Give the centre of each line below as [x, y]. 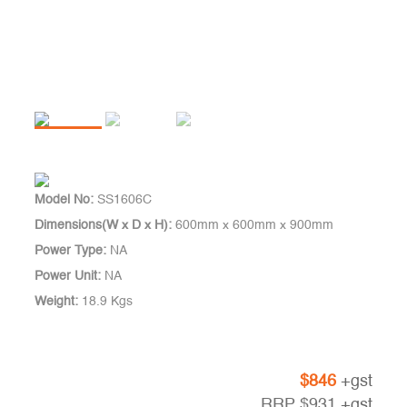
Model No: [65, 199]
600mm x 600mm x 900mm [253, 225]
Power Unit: [68, 276]
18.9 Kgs [106, 301]
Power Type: [71, 250]
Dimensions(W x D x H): [104, 225]
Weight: [57, 301]
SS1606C [123, 199]
